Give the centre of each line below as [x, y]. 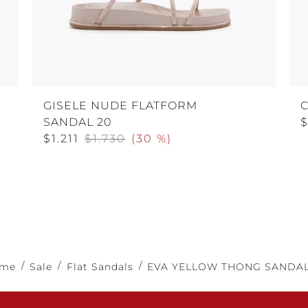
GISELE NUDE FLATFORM [120, 105]
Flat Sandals [100, 266]
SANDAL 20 [77, 122]
